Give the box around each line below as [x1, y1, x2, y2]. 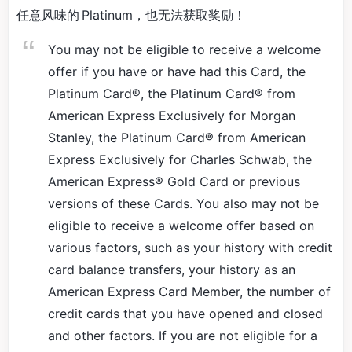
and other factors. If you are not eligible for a [48, 328, 317, 343]
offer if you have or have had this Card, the [48, 64, 306, 79]
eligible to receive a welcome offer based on [48, 218, 314, 233]
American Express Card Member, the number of [48, 284, 331, 299]
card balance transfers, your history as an [48, 262, 295, 277]
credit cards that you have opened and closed [48, 306, 323, 321]
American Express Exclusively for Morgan [48, 108, 295, 123]
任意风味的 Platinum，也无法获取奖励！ [16, 7, 246, 23]
